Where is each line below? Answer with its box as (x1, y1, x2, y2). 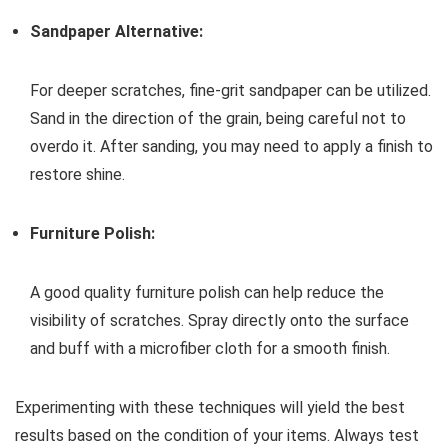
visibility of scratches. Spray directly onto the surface (30, 311, 409, 330)
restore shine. (30, 165, 125, 184)
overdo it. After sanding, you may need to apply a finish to (30, 137, 433, 156)
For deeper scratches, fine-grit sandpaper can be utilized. (30, 81, 431, 100)
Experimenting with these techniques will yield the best (15, 398, 405, 417)
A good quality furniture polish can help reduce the (30, 283, 384, 302)
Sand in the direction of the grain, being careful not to (30, 109, 406, 128)
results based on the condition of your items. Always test (15, 426, 419, 445)
